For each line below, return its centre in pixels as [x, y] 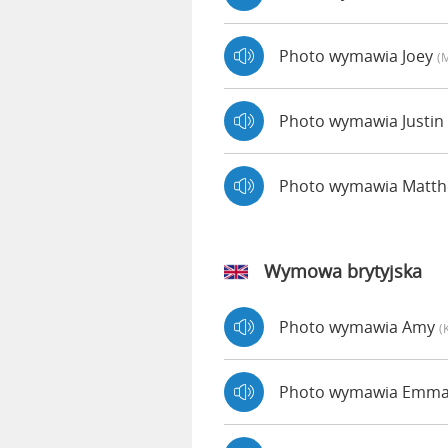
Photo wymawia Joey [358, 56]
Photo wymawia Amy [359, 327]
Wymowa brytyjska [343, 271]
